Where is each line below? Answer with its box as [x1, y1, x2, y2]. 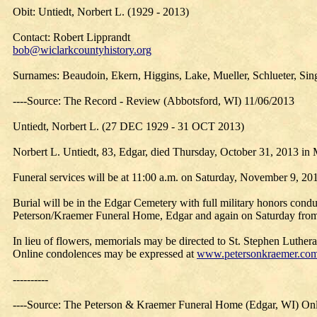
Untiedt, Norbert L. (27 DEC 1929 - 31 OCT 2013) [13, 120, 244, 132]
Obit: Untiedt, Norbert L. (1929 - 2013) [13, 6, 189, 18]
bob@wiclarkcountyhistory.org [13, 44, 151, 56]
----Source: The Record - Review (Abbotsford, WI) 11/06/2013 [13, 95, 294, 107]
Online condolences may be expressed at [13, 248, 197, 260]
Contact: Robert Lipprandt [13, 31, 130, 43]
